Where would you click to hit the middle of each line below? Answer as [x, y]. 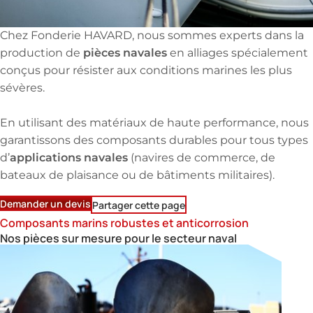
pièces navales [125, 53]
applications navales [69, 158]
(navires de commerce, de [202, 158]
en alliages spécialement [238, 53]
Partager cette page [139, 204]
